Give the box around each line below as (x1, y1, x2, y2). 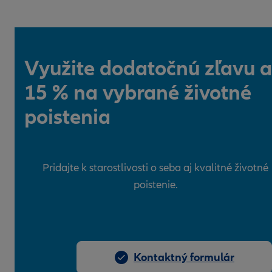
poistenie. (133, 178, 178, 191)
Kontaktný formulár (134, 250, 234, 265)
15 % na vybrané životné (24, 80, 251, 106)
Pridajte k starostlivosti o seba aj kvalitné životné (42, 161, 268, 174)
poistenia (24, 104, 110, 130)
